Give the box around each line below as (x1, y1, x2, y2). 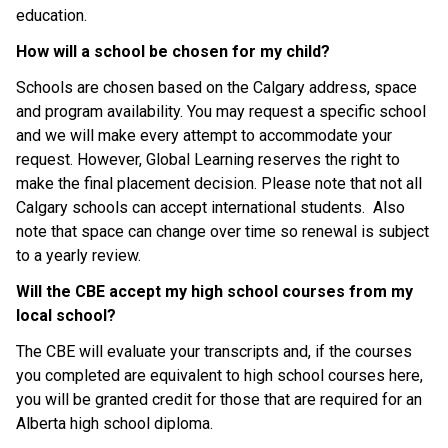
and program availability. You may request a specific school (16, 101, 426, 121)
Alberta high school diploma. (16, 413, 213, 433)
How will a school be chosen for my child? (16, 41, 330, 61)
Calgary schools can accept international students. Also (16, 197, 405, 217)
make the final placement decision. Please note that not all (16, 173, 422, 193)
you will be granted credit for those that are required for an (16, 389, 422, 409)
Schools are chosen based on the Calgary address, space (16, 77, 417, 97)
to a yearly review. (16, 245, 141, 265)
